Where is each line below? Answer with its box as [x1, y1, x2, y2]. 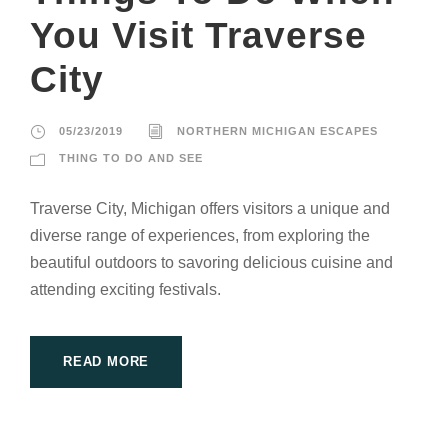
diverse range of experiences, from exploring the [30, 227, 370, 245]
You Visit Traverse [30, 15, 367, 57]
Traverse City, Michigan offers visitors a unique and [30, 200, 390, 218]
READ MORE [63, 354, 150, 370]
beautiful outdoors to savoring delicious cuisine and [30, 254, 393, 272]
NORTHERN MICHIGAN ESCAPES [177, 125, 378, 138]
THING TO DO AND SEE [59, 152, 203, 165]
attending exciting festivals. [30, 281, 221, 299]
